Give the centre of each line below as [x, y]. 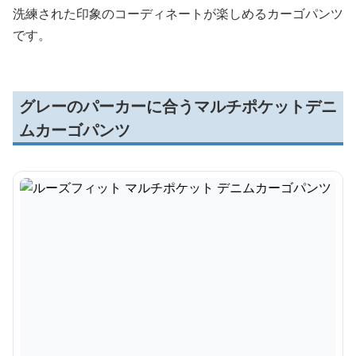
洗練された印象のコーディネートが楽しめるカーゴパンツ [178, 14]
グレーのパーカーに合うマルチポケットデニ [178, 106]
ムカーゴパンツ [75, 130]
